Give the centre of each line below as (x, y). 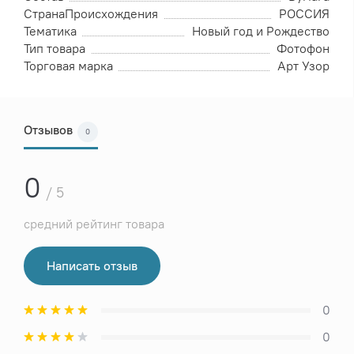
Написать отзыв (92, 266)
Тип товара (55, 49)
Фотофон (303, 49)
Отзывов (48, 130)
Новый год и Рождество (261, 32)
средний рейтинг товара (94, 224)
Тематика (50, 32)
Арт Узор (303, 66)
